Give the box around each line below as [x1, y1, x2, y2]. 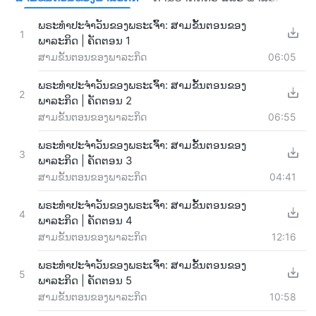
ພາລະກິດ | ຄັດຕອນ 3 [38, 153, 133, 167]
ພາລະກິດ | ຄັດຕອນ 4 [38, 213, 133, 227]
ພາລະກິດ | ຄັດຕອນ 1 [38, 33, 130, 47]
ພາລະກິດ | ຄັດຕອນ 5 [38, 273, 132, 287]
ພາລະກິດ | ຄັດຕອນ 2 [38, 93, 132, 107]
